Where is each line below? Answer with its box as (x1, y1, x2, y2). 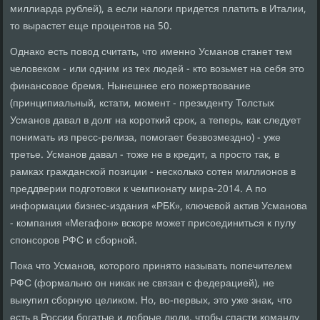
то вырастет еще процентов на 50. (10, 18, 173, 36)
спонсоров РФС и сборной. (10, 232, 138, 250)
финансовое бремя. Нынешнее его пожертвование (10, 78, 251, 96)
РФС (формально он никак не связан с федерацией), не (10, 275, 275, 293)
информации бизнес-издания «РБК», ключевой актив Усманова (10, 198, 308, 216)
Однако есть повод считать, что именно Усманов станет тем (10, 44, 293, 61)
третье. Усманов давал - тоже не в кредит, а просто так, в (10, 146, 280, 164)
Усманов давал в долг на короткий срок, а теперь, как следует (10, 112, 301, 130)
